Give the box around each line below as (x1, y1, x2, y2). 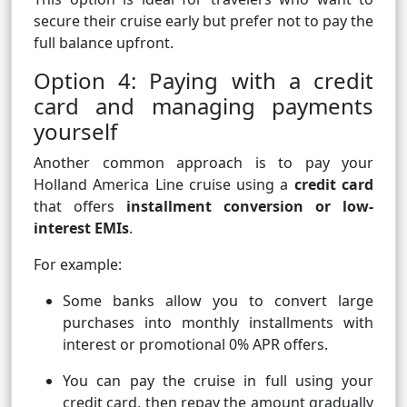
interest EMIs (34, 218, 129, 239)
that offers (34, 196, 126, 217)
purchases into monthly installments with (63, 313, 373, 333)
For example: (34, 254, 122, 275)
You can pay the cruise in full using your (63, 371, 373, 392)
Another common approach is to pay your (34, 153, 373, 174)
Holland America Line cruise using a (34, 174, 294, 195)
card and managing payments (34, 91, 373, 122)
